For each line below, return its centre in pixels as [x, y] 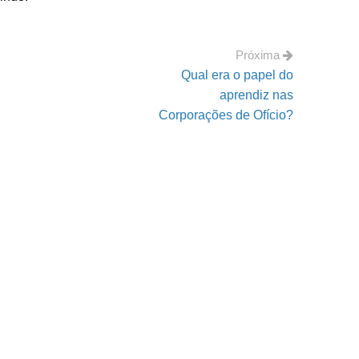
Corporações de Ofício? [226, 115]
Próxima [259, 55]
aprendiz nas [256, 95]
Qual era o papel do [237, 75]
